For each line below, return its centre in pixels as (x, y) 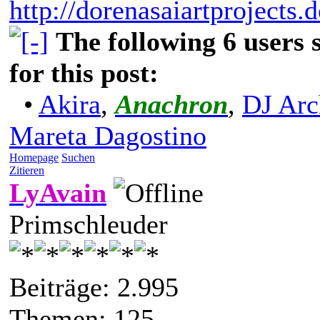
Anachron (171, 104)
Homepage (34, 157)
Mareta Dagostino (108, 135)
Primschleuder (89, 224)
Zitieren (27, 170)
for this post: (84, 72)
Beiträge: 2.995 (94, 287)
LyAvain (58, 192)
